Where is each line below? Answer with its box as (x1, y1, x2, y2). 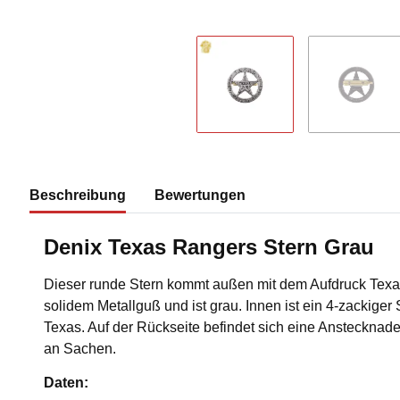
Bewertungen (154, 187, 246, 204)
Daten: (44, 375, 88, 391)
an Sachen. (44, 341, 116, 357)
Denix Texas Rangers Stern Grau (44, 235, 374, 260)
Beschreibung (29, 187, 126, 204)
